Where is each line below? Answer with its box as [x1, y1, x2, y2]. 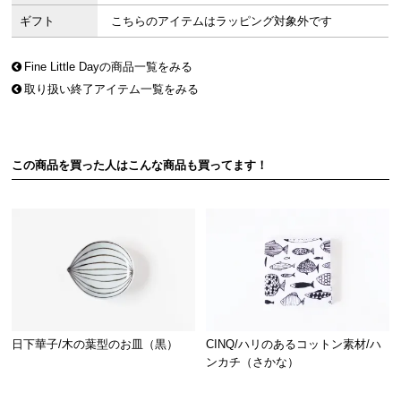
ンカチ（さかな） [206, 354, 300, 369]
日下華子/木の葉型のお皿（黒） [12, 337, 179, 351]
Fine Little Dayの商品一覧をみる [24, 60, 193, 74]
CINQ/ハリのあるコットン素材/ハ [206, 337, 382, 351]
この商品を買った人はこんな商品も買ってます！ [12, 158, 269, 173]
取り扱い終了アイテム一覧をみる [24, 82, 200, 97]
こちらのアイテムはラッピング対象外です [111, 14, 333, 29]
